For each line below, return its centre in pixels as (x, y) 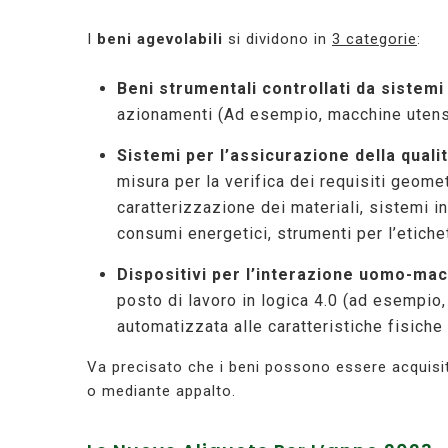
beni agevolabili (160, 39)
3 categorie (374, 39)
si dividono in (277, 39)
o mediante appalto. (161, 391)
